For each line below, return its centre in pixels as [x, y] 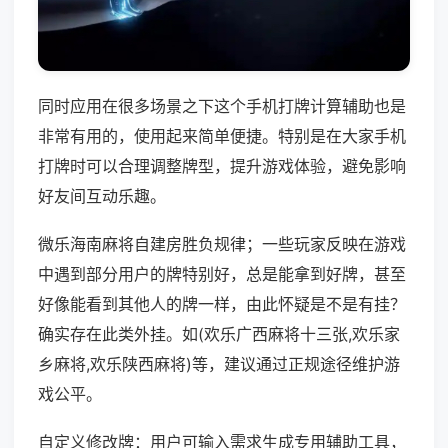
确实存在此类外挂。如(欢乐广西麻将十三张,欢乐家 [219, 334]
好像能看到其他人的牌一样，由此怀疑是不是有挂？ [222, 304]
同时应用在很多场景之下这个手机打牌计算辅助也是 [222, 106]
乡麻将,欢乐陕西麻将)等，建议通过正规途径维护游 [219, 364]
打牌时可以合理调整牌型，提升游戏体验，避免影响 [222, 166]
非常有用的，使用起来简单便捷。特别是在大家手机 [222, 136]
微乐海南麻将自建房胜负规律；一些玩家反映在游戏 [222, 244]
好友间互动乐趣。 [102, 196]
